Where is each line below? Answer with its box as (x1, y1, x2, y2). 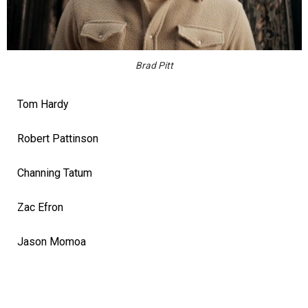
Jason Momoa (17, 235, 86, 249)
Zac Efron (17, 201, 63, 214)
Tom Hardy (17, 98, 69, 111)
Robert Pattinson (17, 132, 98, 146)
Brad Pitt (135, 60, 173, 71)
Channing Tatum (17, 166, 92, 180)
